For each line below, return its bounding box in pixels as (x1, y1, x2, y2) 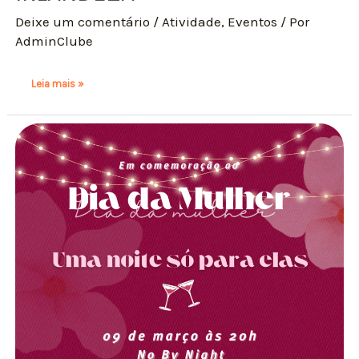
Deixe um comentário (15, 13, 151, 30)
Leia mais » (31, 78, 84, 91)
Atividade (162, 13, 222, 30)
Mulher (30, 142, 62, 155)
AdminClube (15, 32, 94, 49)
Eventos (228, 13, 278, 30)
